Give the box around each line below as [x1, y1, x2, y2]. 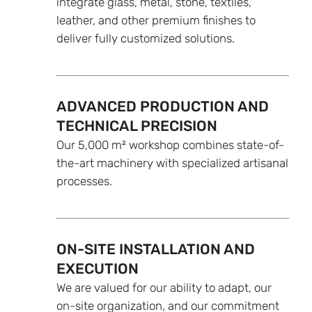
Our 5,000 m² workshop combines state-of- [56, 137, 284, 152]
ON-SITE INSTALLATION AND [56, 240, 255, 258]
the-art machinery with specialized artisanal [56, 155, 288, 170]
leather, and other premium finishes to [56, 13, 256, 27]
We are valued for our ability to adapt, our [56, 280, 272, 295]
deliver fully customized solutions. [56, 31, 235, 45]
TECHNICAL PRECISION [56, 116, 217, 134]
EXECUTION [56, 259, 139, 277]
